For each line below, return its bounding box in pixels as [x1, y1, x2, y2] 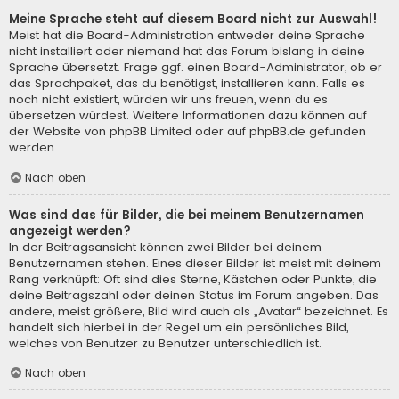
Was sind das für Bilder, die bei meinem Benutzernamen [9, 206, 364, 224]
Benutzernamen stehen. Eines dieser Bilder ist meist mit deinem [9, 254, 381, 272]
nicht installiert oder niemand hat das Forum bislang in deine [9, 43, 365, 61]
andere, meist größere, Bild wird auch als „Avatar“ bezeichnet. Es [9, 302, 388, 320]
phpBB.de [249, 123, 305, 141]
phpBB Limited [110, 123, 191, 141]
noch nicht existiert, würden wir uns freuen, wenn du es [9, 91, 328, 109]
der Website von [9, 123, 110, 141]
